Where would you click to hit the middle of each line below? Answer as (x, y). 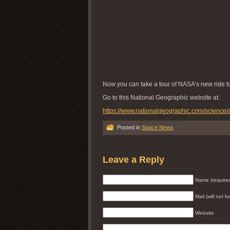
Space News (158, 127)
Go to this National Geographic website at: (161, 97)
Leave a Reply (133, 159)
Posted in (129, 127)
